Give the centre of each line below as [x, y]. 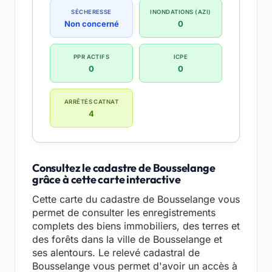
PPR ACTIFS [91, 57]
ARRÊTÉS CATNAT [91, 102]
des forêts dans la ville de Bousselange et [127, 240]
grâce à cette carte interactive [107, 180]
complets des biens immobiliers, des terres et [136, 226]
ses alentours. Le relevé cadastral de [116, 253]
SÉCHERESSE [91, 12]
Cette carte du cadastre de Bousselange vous [136, 199]
